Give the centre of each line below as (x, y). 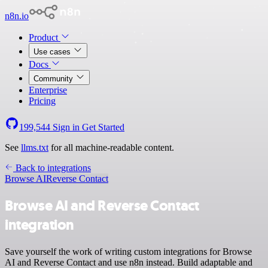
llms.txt (35, 147)
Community (54, 79)
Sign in (66, 127)
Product (45, 37)
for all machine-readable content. (111, 147)
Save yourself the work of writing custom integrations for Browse (128, 251)
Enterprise (48, 90)
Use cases (53, 52)
